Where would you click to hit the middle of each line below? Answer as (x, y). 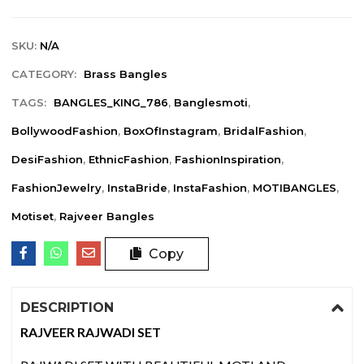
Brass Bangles (126, 74)
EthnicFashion (129, 159)
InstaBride (138, 187)
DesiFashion (48, 159)
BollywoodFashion (65, 130)
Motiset (33, 216)
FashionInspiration (228, 159)
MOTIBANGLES (295, 187)
